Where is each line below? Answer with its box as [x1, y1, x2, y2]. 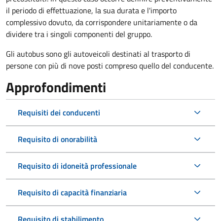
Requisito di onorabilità [18, 133, 97, 146]
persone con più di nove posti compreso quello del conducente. [6, 60, 214, 72]
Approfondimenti [6, 76, 106, 98]
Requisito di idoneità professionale [18, 160, 137, 172]
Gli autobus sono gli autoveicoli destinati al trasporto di [6, 48, 190, 60]
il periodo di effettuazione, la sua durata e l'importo [6, 4, 177, 17]
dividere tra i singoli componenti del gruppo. [6, 28, 152, 40]
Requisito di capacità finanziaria [18, 186, 127, 199]
